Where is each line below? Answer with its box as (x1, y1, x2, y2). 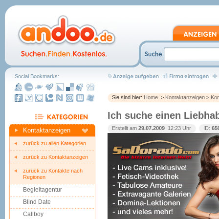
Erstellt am (112, 125, 138, 131)
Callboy (23, 211, 44, 218)
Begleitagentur (23, 186, 62, 193)
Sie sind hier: (112, 94, 144, 100)
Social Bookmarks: (15, 73, 59, 79)
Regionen (23, 174, 45, 180)
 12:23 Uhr (165, 125, 191, 131)
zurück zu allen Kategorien (23, 140, 86, 146)
